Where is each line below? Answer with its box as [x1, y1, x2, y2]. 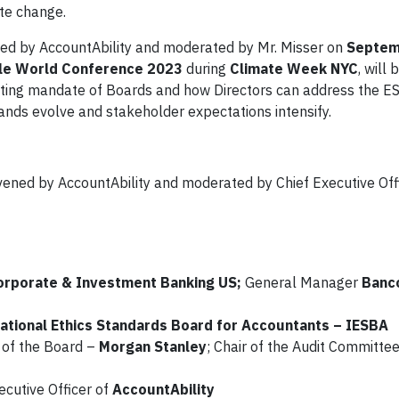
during [183, 59, 230, 77]
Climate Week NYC [230, 59, 358, 77]
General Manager [241, 273, 358, 291]
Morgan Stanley [99, 337, 207, 355]
